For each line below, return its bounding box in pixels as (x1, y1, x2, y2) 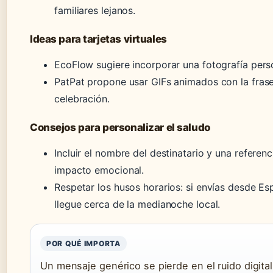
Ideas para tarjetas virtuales (30, 32, 167, 45)
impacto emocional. (54, 163, 144, 176)
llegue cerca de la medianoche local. (54, 197, 221, 210)
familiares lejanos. (54, 4, 136, 16)
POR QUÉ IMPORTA (46, 238, 121, 248)
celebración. (54, 92, 110, 105)
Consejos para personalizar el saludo (30, 121, 210, 133)
